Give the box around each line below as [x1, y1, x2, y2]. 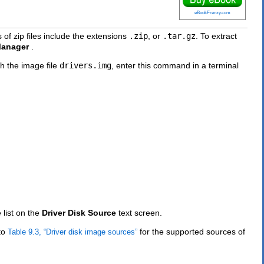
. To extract [196, 31, 237, 41]
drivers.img [60, 60, 111, 70]
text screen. [118, 207, 162, 217]
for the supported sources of [137, 226, 245, 236]
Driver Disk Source [42, 207, 116, 217]
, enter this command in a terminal [111, 60, 239, 70]
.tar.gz [163, 31, 196, 41]
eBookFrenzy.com [194, 9, 230, 16]
